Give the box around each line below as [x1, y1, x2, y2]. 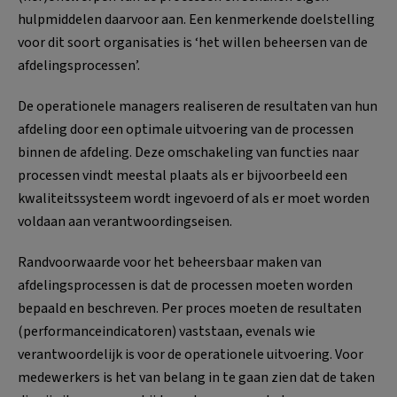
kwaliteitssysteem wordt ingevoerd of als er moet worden [18, 188, 370, 208]
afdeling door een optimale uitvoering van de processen [18, 119, 354, 139]
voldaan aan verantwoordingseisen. [18, 211, 232, 231]
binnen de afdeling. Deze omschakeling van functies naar [18, 142, 359, 162]
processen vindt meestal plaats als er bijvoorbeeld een [18, 165, 347, 185]
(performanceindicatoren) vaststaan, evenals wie [18, 321, 315, 341]
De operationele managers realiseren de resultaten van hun [18, 96, 378, 116]
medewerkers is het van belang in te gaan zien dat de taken [18, 367, 375, 387]
